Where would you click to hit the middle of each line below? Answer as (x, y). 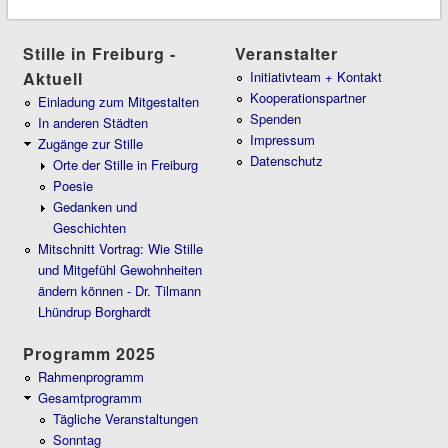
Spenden (276, 118)
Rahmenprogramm (91, 377)
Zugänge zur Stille (91, 143)
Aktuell (53, 78)
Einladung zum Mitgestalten (119, 101)
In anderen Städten (93, 122)
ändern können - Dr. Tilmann (120, 290)
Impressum (283, 139)
